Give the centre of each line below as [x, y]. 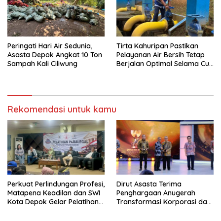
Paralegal [23, 211]
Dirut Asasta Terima [149, 184]
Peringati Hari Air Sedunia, [50, 46]
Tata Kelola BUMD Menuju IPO [165, 211]
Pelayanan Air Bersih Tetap [161, 55]
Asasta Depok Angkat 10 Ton [55, 55]
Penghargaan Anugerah [156, 193]
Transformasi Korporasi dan [164, 202]
